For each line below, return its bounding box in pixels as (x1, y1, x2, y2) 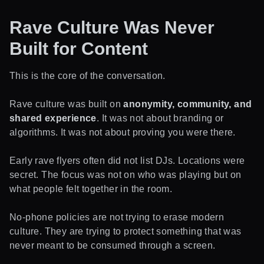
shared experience (9, 113, 97, 123)
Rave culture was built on (9, 98, 124, 109)
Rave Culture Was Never (9, 17, 214, 37)
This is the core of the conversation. (9, 70, 166, 81)
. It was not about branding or (96, 113, 224, 123)
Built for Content (9, 38, 148, 58)
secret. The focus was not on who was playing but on (9, 169, 242, 180)
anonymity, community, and (123, 98, 252, 109)
